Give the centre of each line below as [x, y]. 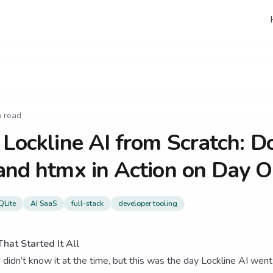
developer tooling [148, 204]
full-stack [87, 204]
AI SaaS [44, 204]
